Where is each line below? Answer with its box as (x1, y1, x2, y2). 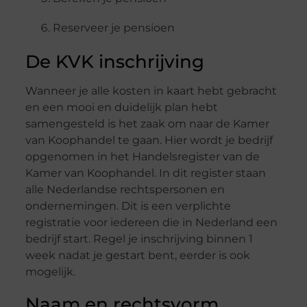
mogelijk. (25, 265, 75, 278)
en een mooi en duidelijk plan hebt (25, 100, 218, 114)
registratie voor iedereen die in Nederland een (25, 215, 278, 229)
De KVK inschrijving (25, 50, 204, 73)
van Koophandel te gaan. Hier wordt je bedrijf (25, 133, 273, 147)
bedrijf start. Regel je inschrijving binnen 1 (25, 232, 253, 245)
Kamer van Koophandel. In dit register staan (25, 166, 266, 180)
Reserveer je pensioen (52, 21, 175, 34)
